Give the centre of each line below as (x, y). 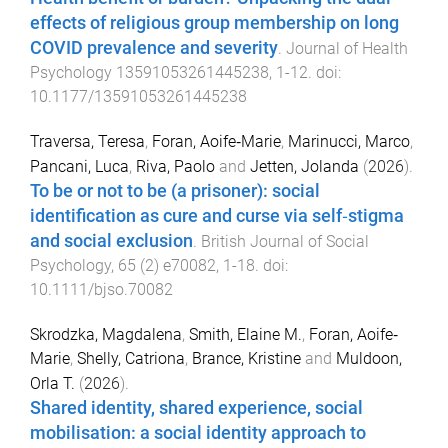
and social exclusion (111, 240)
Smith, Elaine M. (245, 334)
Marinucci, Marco (349, 141)
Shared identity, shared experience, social (196, 407)
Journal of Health (347, 48)
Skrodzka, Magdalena (106, 334)
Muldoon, (369, 358)
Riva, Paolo (175, 166)
